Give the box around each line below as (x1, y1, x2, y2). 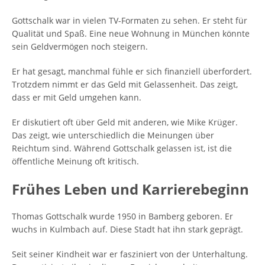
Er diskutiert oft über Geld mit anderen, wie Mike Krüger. (12, 117, 238, 128)
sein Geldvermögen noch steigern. (12, 41, 148, 52)
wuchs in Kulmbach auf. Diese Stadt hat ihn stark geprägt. (12, 224, 243, 235)
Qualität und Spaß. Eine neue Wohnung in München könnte (12, 28, 250, 39)
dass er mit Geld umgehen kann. (12, 92, 141, 103)
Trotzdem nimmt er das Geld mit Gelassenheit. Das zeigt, (12, 79, 238, 90)
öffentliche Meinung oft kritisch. (12, 156, 139, 167)
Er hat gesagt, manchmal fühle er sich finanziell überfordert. (12, 66, 252, 77)
